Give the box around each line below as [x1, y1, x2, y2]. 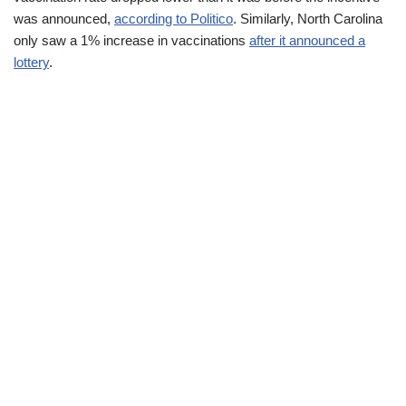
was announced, [14, 11, 114, 26]
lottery [14, 54, 49, 70]
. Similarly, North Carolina [233, 11, 382, 26]
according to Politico [114, 11, 233, 26]
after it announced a [249, 33, 365, 48]
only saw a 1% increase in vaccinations [14, 33, 249, 48]
